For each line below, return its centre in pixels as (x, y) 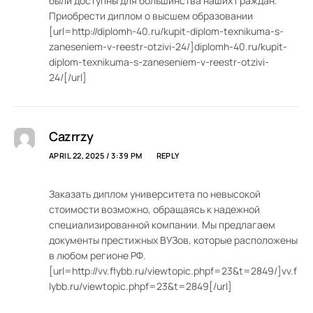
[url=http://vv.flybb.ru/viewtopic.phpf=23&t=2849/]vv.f (173, 271)
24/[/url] (68, 78)
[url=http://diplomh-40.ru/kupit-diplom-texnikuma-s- (166, 31)
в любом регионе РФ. (97, 256)
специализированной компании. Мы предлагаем (162, 225)
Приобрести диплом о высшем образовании (151, 16)
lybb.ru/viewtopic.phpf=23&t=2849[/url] (140, 286)
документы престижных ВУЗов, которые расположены (173, 240)
